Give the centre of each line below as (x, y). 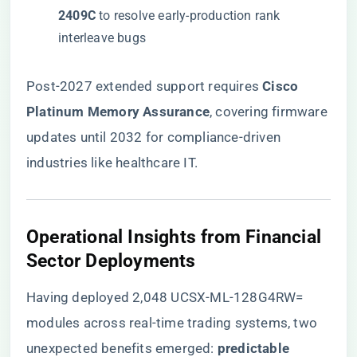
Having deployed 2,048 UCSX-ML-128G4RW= (165, 297)
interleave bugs (102, 38)
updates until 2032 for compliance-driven (154, 137)
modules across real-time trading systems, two (172, 323)
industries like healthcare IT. (112, 163)
